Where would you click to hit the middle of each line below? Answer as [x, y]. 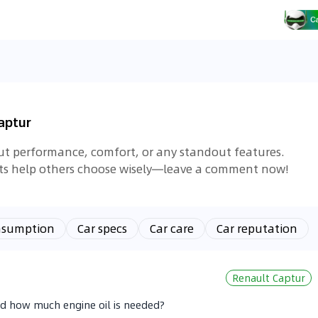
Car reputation [257, 229]
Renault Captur [269, 277]
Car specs [102, 229]
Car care [172, 229]
